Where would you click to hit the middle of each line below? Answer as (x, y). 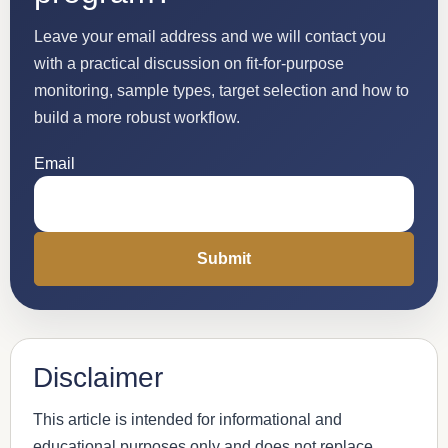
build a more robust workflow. (137, 117)
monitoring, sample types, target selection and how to (221, 90)
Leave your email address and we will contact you (210, 36)
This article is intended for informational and (187, 419)
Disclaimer (98, 377)
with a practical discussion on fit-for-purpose (189, 63)
